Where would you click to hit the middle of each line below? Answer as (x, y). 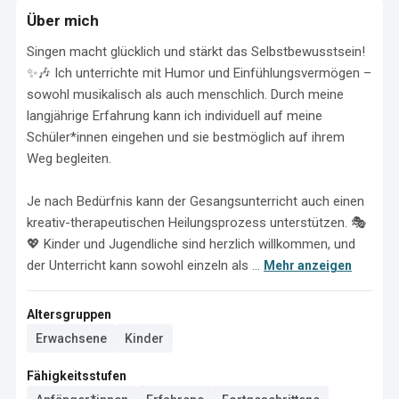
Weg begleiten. (69, 159)
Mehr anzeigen (308, 265)
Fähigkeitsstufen (77, 376)
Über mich (63, 20)
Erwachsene (71, 338)
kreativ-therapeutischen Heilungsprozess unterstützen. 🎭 (196, 223)
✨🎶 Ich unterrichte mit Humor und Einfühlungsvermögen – (199, 73)
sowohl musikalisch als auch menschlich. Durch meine (185, 94)
